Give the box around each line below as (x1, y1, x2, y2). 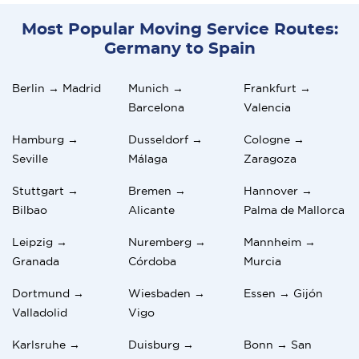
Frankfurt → (244, 81, 312, 95)
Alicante (127, 203, 175, 216)
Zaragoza (244, 151, 297, 165)
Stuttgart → (12, 184, 79, 197)
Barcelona (127, 100, 184, 114)
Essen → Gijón (244, 286, 324, 300)
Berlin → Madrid (12, 81, 101, 95)
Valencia (244, 100, 292, 114)
